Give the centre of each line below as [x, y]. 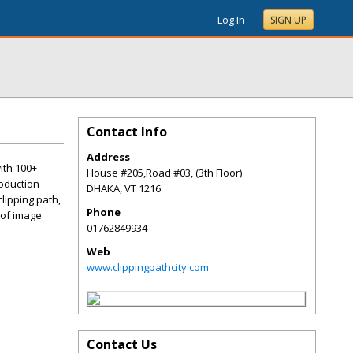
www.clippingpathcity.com [148, 267]
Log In [231, 20]
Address [108, 157]
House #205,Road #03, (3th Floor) [164, 173]
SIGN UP [288, 20]
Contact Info [127, 132]
